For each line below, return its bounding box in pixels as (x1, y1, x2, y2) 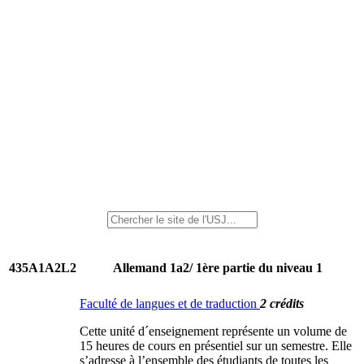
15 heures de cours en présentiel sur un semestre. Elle (80, 339, 352, 353)
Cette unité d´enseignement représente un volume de (80, 324, 347, 338)
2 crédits (260, 297, 304, 310)
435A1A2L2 (9, 261, 76, 275)
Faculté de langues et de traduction (80, 297, 260, 310)
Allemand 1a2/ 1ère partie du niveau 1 (112, 261, 323, 275)
